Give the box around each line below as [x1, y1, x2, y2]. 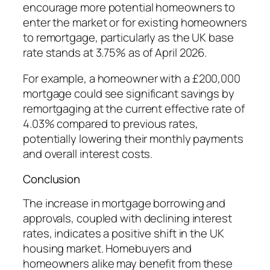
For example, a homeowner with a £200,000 [23, 71, 240, 87]
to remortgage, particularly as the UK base [23, 29, 234, 45]
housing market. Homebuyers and [23, 240, 192, 257]
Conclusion [23, 171, 80, 187]
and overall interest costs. [23, 146, 153, 162]
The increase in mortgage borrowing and [23, 195, 226, 212]
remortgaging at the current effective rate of [23, 101, 245, 117]
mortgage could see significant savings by [23, 86, 234, 102]
